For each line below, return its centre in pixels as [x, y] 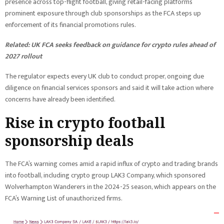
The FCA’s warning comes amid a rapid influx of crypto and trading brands [111, 164]
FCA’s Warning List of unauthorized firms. [64, 198]
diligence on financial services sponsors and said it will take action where [109, 88]
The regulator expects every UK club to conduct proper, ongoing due [104, 76]
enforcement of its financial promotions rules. [70, 25]
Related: [18, 45]
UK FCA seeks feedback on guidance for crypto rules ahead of [123, 45]
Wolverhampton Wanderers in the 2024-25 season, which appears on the [110, 187]
